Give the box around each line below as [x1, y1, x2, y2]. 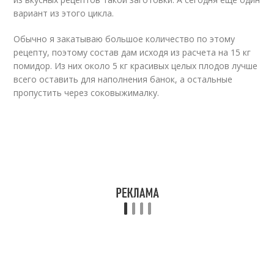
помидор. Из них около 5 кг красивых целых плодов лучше [13, 60, 258, 72]
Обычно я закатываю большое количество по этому [13, 33, 235, 45]
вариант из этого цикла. [13, 7, 114, 19]
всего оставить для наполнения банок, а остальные [13, 73, 233, 85]
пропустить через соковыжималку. [13, 87, 160, 98]
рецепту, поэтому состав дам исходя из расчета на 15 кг [13, 46, 251, 58]
